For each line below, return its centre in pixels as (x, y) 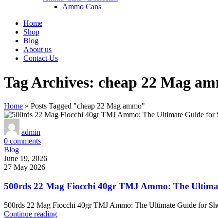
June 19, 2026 (26, 159)
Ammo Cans (82, 7)
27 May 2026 (25, 167)
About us (37, 50)
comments (25, 141)
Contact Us (41, 58)
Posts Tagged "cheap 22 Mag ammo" (88, 106)
